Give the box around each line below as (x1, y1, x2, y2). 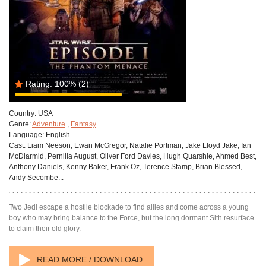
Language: (9, 131, 44, 139)
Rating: (26, 79, 52, 88)
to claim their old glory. (9, 224, 81, 233)
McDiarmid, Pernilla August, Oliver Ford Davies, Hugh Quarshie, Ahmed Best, (9, 152, 256, 160)
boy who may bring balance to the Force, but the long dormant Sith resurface (9, 214, 254, 222)
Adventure (32, 120, 65, 128)
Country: (9, 109, 36, 118)
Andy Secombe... (9, 173, 64, 182)
